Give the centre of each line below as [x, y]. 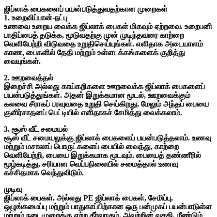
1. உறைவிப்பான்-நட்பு [36, 17]
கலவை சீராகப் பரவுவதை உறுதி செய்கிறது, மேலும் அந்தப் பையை [106, 104]
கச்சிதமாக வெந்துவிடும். [44, 172]
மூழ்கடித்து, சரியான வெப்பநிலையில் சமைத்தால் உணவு [91, 164]
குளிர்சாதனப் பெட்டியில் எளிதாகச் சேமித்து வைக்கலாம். [93, 112]
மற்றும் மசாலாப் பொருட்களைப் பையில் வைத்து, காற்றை [91, 146]
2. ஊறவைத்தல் [29, 77]
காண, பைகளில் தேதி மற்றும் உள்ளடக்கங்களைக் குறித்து [94, 52]
